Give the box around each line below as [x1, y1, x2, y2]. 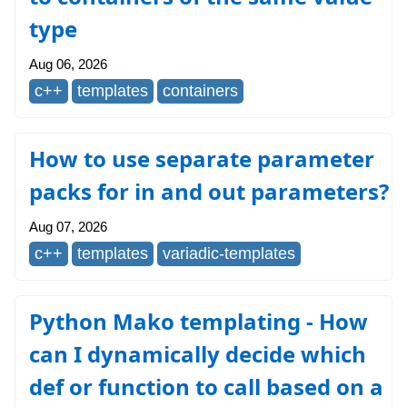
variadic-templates [163, 244, 295, 263]
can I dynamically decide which [29, 339, 366, 369]
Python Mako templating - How [29, 306, 368, 336]
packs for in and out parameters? [29, 176, 389, 206]
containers [163, 82, 238, 100]
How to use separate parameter [29, 144, 374, 174]
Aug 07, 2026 [29, 219, 107, 234]
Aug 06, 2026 [29, 56, 107, 72]
